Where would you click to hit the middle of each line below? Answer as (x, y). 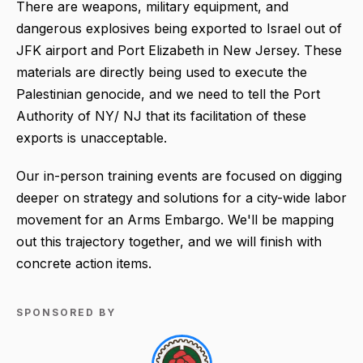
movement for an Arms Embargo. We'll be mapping (175, 220)
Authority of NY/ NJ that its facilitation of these (161, 116)
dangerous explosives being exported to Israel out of (179, 29)
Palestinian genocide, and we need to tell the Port (168, 94)
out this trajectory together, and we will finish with (169, 242)
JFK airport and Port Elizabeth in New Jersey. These (179, 51)
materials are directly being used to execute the (162, 73)
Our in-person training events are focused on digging (179, 176)
